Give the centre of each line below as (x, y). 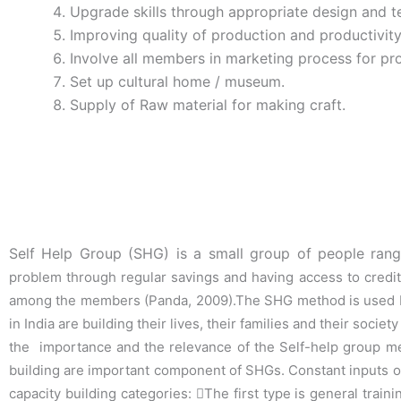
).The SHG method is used (313, 301)
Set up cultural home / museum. (177, 82)
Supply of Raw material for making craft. (208, 105)
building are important (81, 371)
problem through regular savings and (131, 277)
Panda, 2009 (188, 301)
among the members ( (79, 301)
